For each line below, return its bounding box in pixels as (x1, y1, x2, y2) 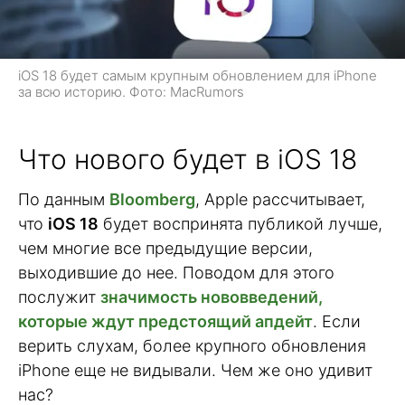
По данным (18, 189, 109, 209)
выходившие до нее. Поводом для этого (18, 262, 334, 282)
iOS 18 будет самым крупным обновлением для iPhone (18, 67, 377, 85)
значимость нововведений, (100, 287, 323, 306)
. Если (313, 311, 361, 331)
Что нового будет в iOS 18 (18, 142, 357, 175)
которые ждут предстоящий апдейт (18, 311, 313, 331)
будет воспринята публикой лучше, (99, 213, 382, 233)
